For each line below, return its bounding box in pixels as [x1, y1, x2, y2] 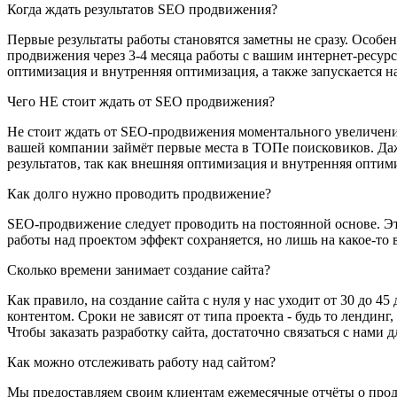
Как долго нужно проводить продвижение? [7, 186, 271, 202]
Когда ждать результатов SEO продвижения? [7, 2, 277, 18]
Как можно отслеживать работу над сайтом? [7, 354, 276, 370]
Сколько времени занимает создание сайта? [7, 262, 270, 278]
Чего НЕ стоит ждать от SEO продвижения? [7, 94, 275, 110]
